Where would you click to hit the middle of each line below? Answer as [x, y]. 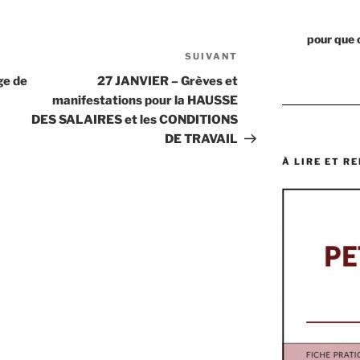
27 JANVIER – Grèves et [168, 82]
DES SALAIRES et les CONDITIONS [135, 120]
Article [259, 59]
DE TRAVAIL [202, 139]
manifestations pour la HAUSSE [145, 101]
